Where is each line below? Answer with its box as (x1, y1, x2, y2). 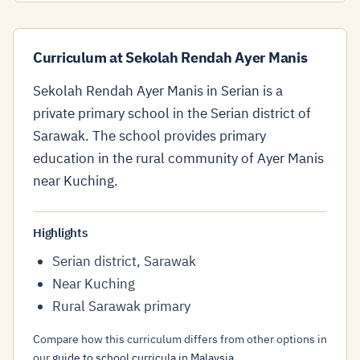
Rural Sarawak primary (52, 297, 190, 315)
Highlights (33, 225, 88, 240)
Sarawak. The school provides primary (33, 127, 266, 145)
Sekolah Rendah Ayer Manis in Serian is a (33, 82, 283, 100)
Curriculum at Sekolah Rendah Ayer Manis (33, 48, 308, 67)
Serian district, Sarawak (52, 252, 196, 270)
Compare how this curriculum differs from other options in (33, 332, 327, 346)
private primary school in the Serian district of (33, 104, 311, 122)
